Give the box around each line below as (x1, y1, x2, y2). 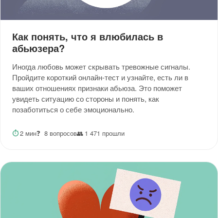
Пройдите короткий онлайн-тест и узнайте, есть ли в (12, 72, 188, 83)
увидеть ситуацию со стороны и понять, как (12, 93, 159, 104)
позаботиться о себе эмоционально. (12, 104, 134, 115)
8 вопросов (44, 128, 77, 138)
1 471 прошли (84, 128, 125, 138)
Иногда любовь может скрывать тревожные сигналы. (12, 61, 190, 72)
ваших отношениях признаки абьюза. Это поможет (12, 83, 182, 93)
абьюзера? (12, 41, 65, 55)
